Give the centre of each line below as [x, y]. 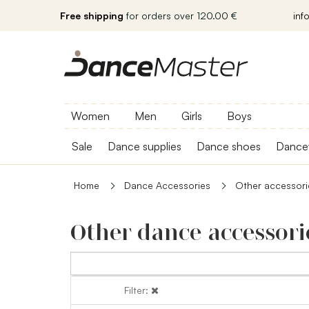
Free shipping [92, 16]
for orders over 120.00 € [180, 16]
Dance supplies [144, 146]
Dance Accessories [167, 185]
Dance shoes [229, 146]
